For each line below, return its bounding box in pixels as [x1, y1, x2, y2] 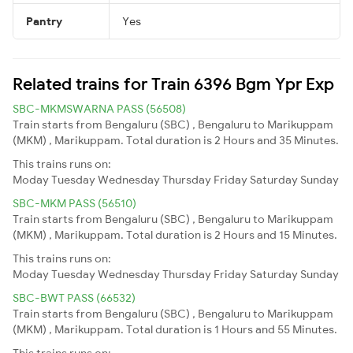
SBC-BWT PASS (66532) [13, 290, 136, 305]
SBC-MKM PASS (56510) [13, 195, 136, 210]
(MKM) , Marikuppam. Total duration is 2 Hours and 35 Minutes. [13, 132, 339, 147]
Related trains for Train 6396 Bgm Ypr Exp [13, 72, 334, 94]
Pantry [26, 13, 62, 28]
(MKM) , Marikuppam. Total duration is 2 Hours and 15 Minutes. [13, 227, 337, 242]
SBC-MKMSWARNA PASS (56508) [13, 101, 186, 116]
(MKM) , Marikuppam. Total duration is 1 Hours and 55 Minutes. [13, 321, 337, 336]
